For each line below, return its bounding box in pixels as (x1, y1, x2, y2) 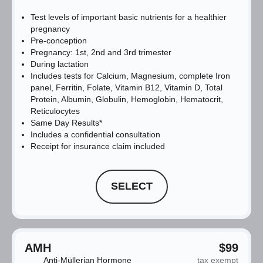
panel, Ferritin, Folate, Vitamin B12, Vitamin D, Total (31, 82, 222, 92)
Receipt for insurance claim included (31, 141, 165, 151)
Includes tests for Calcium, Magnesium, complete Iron (31, 70, 230, 80)
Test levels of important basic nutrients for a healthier (31, 12, 227, 22)
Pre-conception (31, 35, 87, 45)
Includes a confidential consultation (31, 129, 160, 139)
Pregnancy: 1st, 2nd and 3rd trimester (31, 47, 171, 57)
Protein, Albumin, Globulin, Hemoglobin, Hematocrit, (31, 94, 223, 104)
